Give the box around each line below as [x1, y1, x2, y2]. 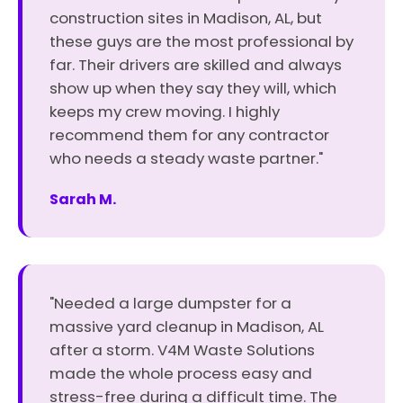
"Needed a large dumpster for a [49, 292, 291, 314]
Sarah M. [49, 189, 116, 210]
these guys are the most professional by [49, 31, 354, 52]
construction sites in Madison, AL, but [49, 7, 322, 29]
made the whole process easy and [49, 363, 312, 384]
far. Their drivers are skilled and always [49, 54, 342, 76]
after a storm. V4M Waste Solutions [49, 339, 315, 361]
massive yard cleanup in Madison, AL [49, 316, 324, 337]
